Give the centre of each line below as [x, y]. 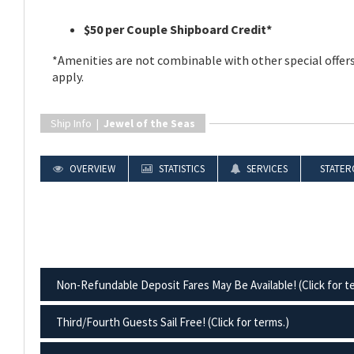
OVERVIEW [91, 168]
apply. [68, 76]
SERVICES [266, 168]
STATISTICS [181, 168]
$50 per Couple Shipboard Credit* [178, 29]
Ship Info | [77, 123]
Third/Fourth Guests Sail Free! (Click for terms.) [173, 322]
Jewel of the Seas [149, 123]
